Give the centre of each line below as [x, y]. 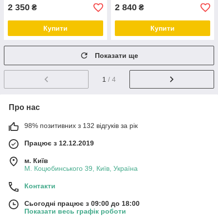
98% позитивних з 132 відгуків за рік [81, 125]
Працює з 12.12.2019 [59, 143]
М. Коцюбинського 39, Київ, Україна [81, 168]
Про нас [24, 107]
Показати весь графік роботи [75, 211]
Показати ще [117, 55]
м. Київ [36, 160]
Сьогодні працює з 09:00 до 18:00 [82, 203]
